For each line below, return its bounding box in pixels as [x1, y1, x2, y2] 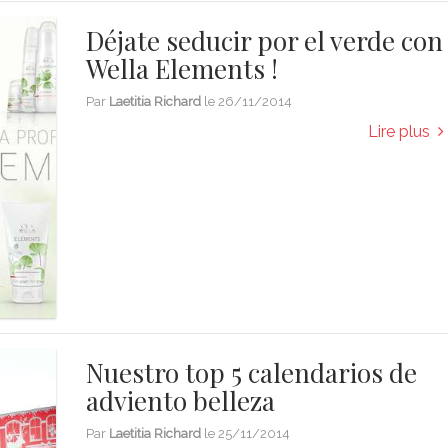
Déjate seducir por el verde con [86, 22, 444, 58]
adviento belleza [86, 382, 276, 418]
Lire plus [367, 121, 438, 141]
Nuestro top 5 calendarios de [86, 354, 418, 390]
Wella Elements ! [86, 50, 279, 86]
